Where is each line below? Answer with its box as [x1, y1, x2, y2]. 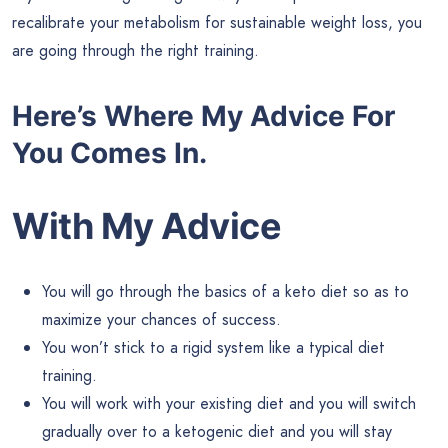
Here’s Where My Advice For [12, 98, 395, 133]
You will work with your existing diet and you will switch [42, 391, 416, 415]
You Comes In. [12, 135, 207, 170]
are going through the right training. [12, 39, 259, 63]
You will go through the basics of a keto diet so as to [42, 279, 409, 303]
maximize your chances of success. [42, 307, 281, 331]
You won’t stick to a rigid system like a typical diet [42, 335, 385, 359]
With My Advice [12, 203, 281, 248]
